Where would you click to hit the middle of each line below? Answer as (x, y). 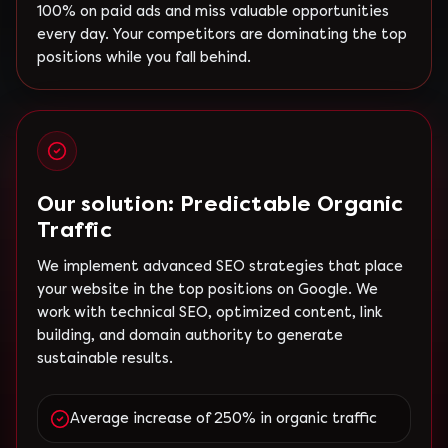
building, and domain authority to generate (190, 335)
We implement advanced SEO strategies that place (220, 266)
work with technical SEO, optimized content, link (209, 312)
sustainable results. (105, 358)
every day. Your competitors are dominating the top (222, 34)
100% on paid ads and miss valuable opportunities (213, 11)
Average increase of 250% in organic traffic (223, 418)
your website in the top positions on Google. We (207, 289)
